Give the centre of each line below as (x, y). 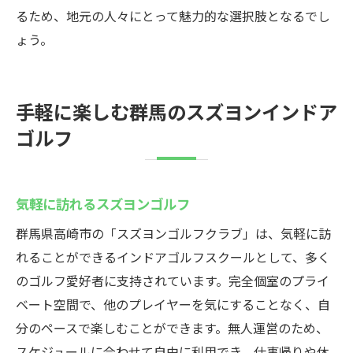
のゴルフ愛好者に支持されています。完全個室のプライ (173, 281)
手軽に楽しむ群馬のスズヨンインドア (176, 111)
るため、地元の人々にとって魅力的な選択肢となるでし (173, 16)
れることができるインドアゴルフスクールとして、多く (173, 257)
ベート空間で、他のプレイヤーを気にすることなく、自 (173, 304)
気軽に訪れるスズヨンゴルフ (103, 203)
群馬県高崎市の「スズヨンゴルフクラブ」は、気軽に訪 (173, 233)
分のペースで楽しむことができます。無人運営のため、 (172, 328)
